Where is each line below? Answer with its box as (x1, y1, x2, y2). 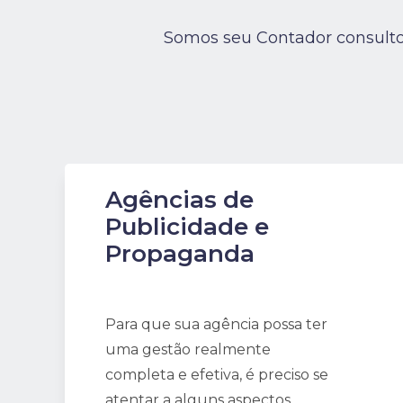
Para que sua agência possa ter (105, 316, 327, 333)
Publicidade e (105, 212, 269, 241)
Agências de (105, 185, 254, 214)
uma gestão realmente (105, 341, 271, 358)
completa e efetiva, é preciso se (105, 366, 328, 383)
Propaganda (105, 239, 255, 268)
